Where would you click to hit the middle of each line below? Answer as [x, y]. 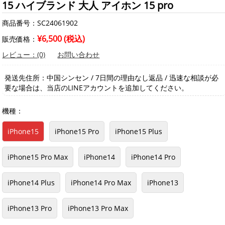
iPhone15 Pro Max [38, 157]
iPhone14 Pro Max [101, 183]
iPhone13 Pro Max [98, 208]
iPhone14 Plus [31, 183]
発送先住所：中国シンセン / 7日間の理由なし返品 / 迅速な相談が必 [112, 78]
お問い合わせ [79, 55]
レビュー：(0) [24, 55]
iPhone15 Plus [139, 132]
